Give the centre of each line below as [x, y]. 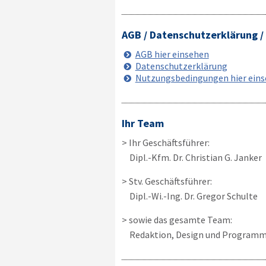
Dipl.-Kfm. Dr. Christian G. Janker [195, 157]
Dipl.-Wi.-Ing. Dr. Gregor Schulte [193, 196]
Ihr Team [142, 123]
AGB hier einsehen [172, 54]
